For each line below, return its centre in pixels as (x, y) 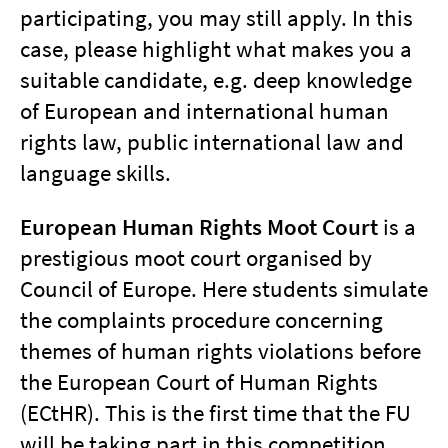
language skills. (95, 172)
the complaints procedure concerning (201, 319)
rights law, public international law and (212, 141)
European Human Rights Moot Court (199, 226)
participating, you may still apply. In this (216, 17)
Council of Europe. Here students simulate (224, 288)
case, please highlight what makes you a (216, 48)
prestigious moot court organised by (196, 257)
